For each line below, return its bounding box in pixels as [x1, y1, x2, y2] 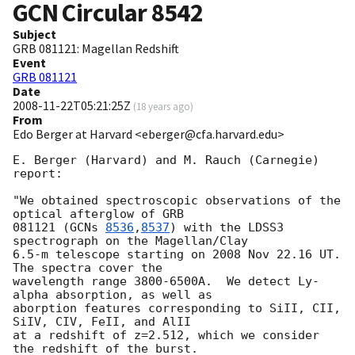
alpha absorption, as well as [13, 288, 212, 303]
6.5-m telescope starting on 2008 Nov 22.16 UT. [13, 247, 341, 262]
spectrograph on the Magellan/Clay [13, 234, 248, 249]
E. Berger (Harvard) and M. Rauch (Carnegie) [13, 153, 319, 168]
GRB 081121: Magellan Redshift [13, 40, 179, 57]
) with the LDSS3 [170, 220, 284, 235]
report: [13, 166, 63, 181]
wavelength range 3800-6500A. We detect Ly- [13, 274, 319, 289]
